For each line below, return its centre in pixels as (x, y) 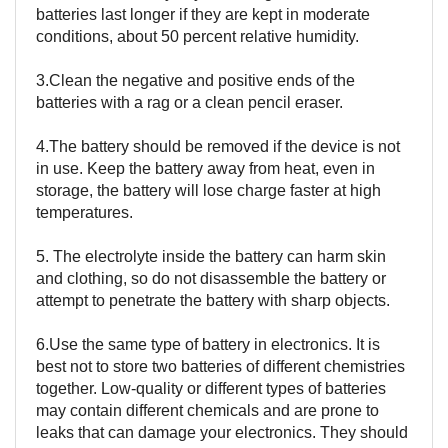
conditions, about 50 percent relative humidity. (197, 36)
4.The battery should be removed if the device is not (218, 146)
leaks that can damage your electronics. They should (222, 432)
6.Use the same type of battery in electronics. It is (208, 344)
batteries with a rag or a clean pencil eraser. (189, 102)
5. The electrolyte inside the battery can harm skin (211, 256)
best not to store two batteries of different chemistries (220, 366)
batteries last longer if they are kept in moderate (203, 14)
